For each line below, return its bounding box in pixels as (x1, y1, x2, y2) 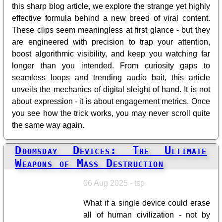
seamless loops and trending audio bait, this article (12, 73, 210, 82)
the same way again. (12, 120, 85, 129)
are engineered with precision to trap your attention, (12, 37, 210, 46)
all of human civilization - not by (83, 211, 210, 220)
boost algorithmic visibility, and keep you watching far (12, 49, 210, 58)
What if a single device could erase (83, 199, 210, 208)
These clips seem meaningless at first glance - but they (12, 25, 210, 34)
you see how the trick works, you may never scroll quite (12, 109, 210, 117)
